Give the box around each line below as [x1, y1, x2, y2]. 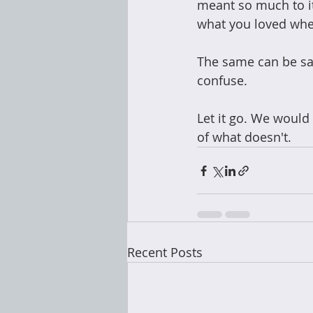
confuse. [197, 72, 254, 89]
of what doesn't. [197, 129, 291, 145]
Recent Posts [127, 244, 203, 261]
